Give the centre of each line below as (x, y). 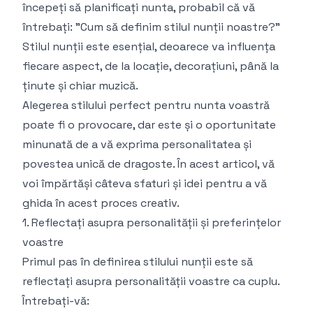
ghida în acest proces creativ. (101, 203)
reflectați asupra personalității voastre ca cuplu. (151, 281)
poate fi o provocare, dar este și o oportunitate (149, 125)
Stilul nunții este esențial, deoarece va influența (149, 46)
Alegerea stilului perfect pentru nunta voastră (146, 105)
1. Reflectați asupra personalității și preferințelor (152, 223)
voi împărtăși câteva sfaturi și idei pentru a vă (145, 183)
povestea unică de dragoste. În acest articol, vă (148, 164)
